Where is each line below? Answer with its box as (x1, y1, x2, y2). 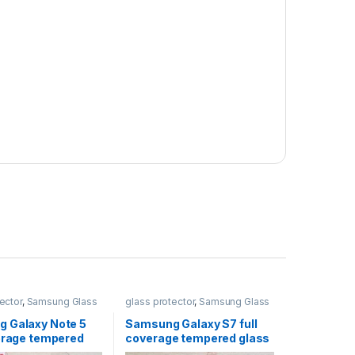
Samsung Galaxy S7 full (125, 316, 258, 330)
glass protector (125, 296, 195, 308)
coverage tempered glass (125, 330, 270, 345)
